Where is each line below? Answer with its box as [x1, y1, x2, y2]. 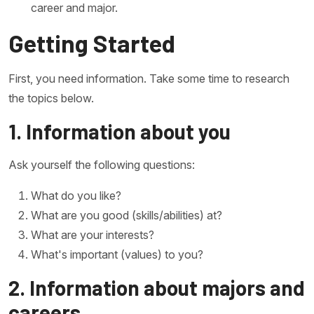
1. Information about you [8, 118, 231, 144]
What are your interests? [31, 228, 154, 242]
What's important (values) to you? [31, 247, 203, 261]
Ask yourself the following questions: [8, 158, 195, 172]
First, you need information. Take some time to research [8, 71, 289, 86]
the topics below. [8, 91, 94, 105]
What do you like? [31, 189, 121, 203]
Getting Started [8, 28, 175, 57]
